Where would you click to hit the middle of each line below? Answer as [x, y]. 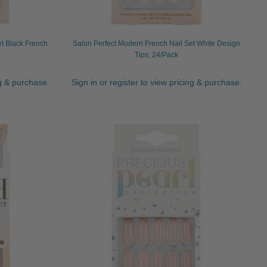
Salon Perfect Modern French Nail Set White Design [157, 44]
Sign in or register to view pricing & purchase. [156, 82]
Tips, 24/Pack [157, 55]
